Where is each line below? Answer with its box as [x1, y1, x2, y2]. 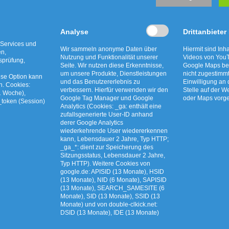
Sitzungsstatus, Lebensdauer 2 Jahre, [60, 151, 165, 159]
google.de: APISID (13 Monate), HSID [60, 168, 164, 175]
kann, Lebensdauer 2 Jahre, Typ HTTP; [60, 135, 169, 143]
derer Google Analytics [60, 119, 123, 126]
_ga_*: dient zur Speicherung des [60, 143, 153, 151]
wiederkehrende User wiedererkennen [60, 127, 168, 134]
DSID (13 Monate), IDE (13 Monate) [60, 209, 159, 216]
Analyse [60, 28, 88, 36]
